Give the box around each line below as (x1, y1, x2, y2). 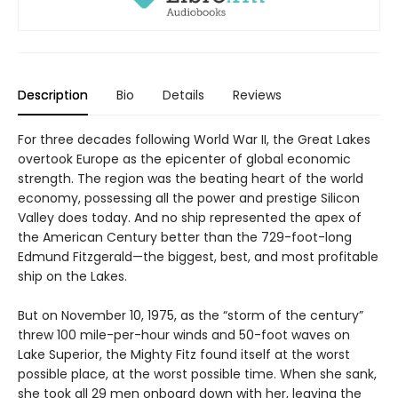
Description (18, 85, 88, 104)
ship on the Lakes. (18, 267, 127, 285)
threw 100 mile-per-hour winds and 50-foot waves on (18, 325, 350, 344)
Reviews (233, 85, 282, 104)
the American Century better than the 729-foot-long (18, 227, 352, 246)
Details (163, 85, 204, 104)
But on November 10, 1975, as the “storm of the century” (18, 306, 363, 324)
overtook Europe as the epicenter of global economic (18, 149, 351, 168)
